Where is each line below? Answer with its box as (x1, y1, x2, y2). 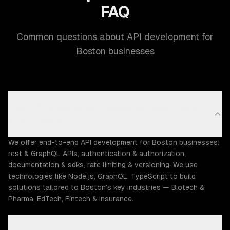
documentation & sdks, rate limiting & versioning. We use (8, 161, 198, 169)
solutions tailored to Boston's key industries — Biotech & (8, 183, 204, 191)
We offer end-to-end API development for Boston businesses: (8, 138, 219, 146)
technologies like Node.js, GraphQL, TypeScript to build (8, 172, 196, 180)
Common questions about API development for (16, 31, 214, 42)
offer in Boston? (8, 115, 72, 125)
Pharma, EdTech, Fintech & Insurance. (8, 195, 133, 203)
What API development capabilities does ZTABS (8, 103, 198, 112)
